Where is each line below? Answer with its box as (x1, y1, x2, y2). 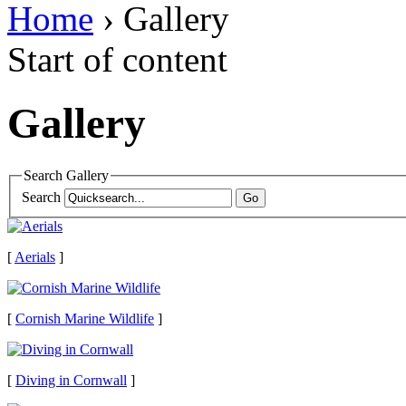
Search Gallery (24, 167, 109, 183)
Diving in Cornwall (15, 372, 127, 389)
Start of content (7, 39, 227, 79)
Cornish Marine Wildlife (15, 311, 154, 327)
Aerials (14, 249, 55, 266)
